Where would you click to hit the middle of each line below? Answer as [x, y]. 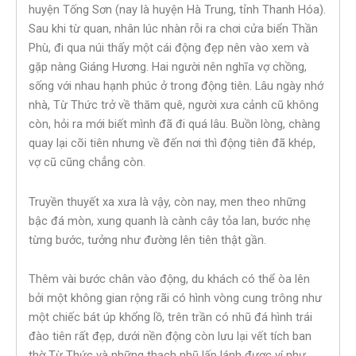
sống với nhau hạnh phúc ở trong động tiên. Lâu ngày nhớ [176, 86]
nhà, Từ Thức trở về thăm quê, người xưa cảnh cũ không [174, 105]
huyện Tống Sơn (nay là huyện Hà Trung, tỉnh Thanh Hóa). [177, 10]
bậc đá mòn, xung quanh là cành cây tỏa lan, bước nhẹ [170, 221]
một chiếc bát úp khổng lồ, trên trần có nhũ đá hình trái [170, 317]
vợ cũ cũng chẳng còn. [87, 163]
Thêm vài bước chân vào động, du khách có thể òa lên [169, 279]
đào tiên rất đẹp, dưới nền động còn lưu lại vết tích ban [170, 337]
